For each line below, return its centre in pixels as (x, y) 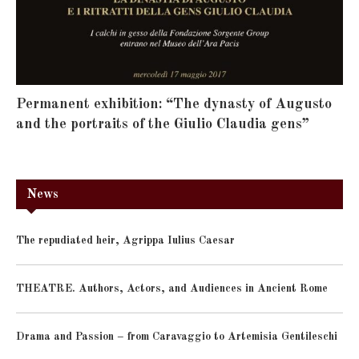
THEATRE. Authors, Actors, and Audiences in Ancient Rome (172, 289)
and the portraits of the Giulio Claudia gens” (163, 125)
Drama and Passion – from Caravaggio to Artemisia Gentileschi (177, 337)
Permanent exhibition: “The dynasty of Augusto (174, 105)
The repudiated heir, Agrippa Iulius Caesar (125, 241)
